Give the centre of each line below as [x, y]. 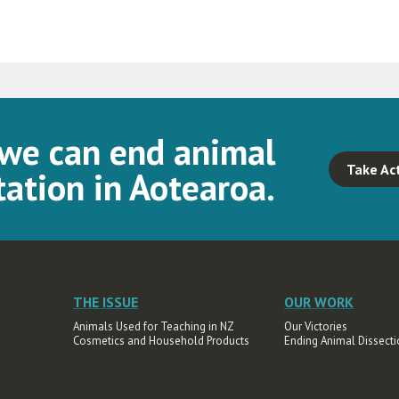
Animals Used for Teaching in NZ [154, 326]
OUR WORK [319, 302]
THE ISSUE [106, 302]
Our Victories [316, 326]
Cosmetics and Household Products [162, 341]
